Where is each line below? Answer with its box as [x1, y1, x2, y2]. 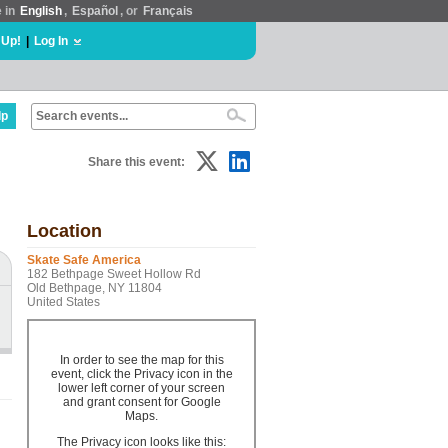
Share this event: [88, 155, 185, 169]
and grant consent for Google [62, 395, 221, 409]
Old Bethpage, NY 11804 [27, 281, 162, 295]
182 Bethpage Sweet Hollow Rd [27, 267, 201, 281]
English [20, 4, 62, 18]
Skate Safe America [27, 253, 141, 267]
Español [72, 4, 118, 18]
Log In [34, 34, 68, 48]
